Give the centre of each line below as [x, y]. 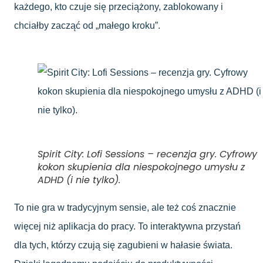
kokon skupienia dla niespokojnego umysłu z [141, 167]
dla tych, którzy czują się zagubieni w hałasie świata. [123, 245]
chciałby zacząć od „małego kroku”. [87, 25]
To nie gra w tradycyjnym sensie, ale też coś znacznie [125, 207]
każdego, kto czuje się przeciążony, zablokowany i [119, 6]
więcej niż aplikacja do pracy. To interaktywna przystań [127, 226]
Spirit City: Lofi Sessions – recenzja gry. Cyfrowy [147, 154]
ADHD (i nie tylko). [79, 180]
